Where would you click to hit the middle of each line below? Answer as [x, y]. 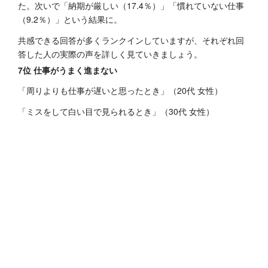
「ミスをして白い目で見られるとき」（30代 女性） [116, 111]
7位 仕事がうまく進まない [68, 70]
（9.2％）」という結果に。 [70, 19]
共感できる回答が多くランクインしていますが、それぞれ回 [131, 40]
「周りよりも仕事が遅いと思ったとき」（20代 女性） [120, 90]
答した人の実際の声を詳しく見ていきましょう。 [110, 54]
